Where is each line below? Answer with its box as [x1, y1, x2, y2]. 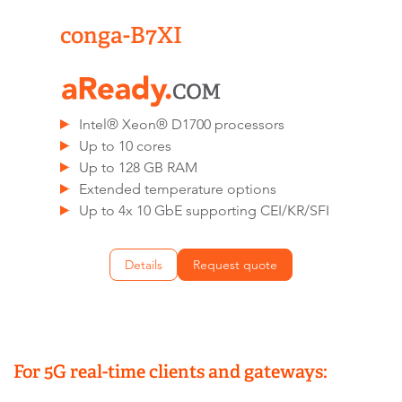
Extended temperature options [79, 180, 277, 198]
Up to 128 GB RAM [79, 159, 198, 177]
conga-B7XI [60, 21, 182, 48]
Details [125, 257, 162, 274]
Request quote [193, 257, 277, 274]
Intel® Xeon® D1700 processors [79, 116, 285, 134]
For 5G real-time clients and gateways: [13, 361, 328, 383]
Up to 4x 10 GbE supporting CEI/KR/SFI [79, 202, 330, 220]
